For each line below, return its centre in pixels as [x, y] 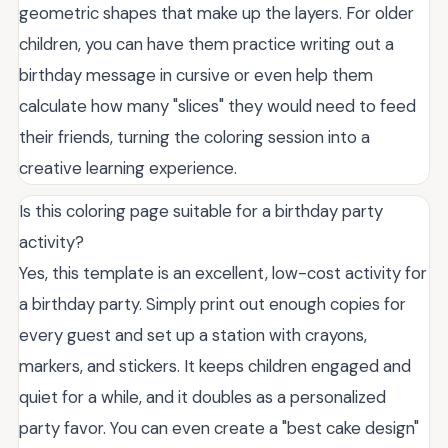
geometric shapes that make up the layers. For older [216, 13]
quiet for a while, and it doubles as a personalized [202, 397]
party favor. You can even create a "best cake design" [219, 428]
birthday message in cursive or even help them [196, 75]
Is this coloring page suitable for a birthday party [201, 211]
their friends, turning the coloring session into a [194, 137]
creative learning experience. [128, 168]
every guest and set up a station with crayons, [193, 335]
